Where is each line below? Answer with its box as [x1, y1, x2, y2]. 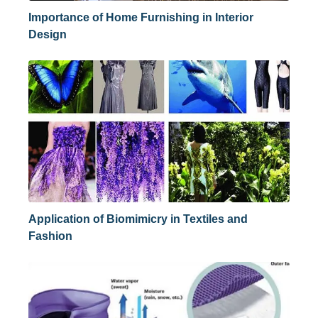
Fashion [28, 230, 72, 242]
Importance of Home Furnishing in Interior [28, 11, 253, 23]
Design [28, 28, 67, 40]
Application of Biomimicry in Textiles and [28, 213, 248, 225]
